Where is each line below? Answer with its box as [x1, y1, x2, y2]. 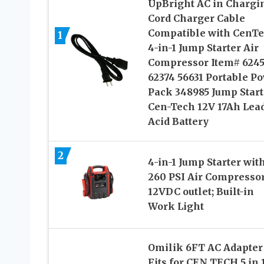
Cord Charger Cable [147, 12, 245, 24]
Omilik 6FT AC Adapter [147, 241, 263, 253]
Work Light [147, 200, 204, 213]
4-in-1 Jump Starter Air [147, 41, 259, 54]
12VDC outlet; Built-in [147, 186, 254, 198]
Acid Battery [147, 115, 209, 127]
